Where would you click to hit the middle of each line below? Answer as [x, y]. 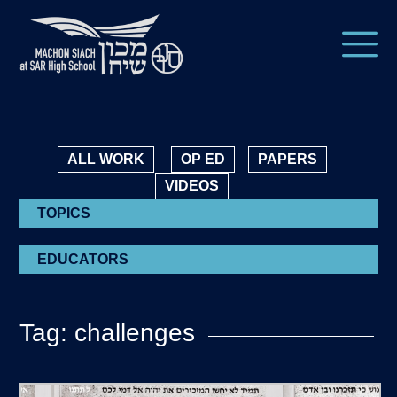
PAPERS [287, 159]
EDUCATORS [83, 259]
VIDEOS [192, 186]
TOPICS [64, 213]
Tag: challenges [108, 333]
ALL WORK [105, 159]
